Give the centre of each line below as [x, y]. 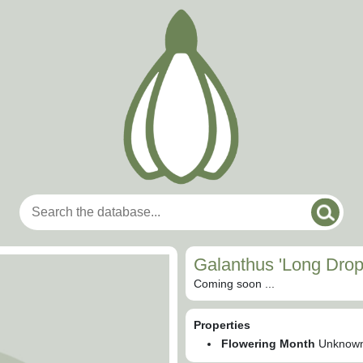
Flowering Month [268, 344]
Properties [222, 325]
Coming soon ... [234, 284]
